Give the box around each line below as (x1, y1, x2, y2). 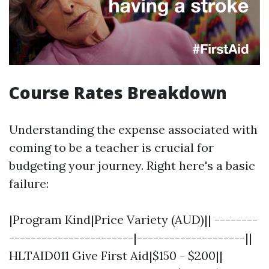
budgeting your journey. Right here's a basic (9, 158, 255, 174)
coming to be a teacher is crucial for (9, 140, 214, 156)
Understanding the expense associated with (9, 122, 258, 138)
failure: (9, 176, 49, 192)
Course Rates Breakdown (9, 81, 227, 104)
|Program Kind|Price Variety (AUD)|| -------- (9, 212, 258, 228)
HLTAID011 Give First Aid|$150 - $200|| (9, 248, 223, 264)
